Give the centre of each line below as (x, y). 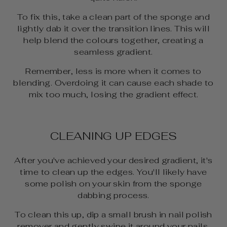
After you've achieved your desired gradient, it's (113, 160)
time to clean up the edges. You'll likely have (113, 172)
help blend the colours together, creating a (113, 40)
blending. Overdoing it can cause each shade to (113, 82)
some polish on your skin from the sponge (113, 183)
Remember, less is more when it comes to (113, 71)
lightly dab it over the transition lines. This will (113, 28)
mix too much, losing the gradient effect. (113, 94)
